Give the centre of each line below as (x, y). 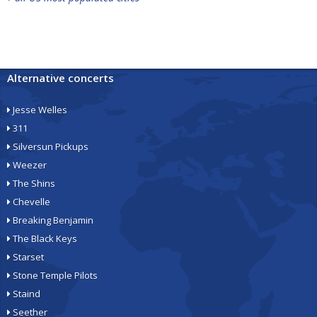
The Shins (33, 183)
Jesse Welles (39, 110)
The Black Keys (44, 238)
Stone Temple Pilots (54, 275)
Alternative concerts (60, 78)
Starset (27, 257)
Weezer (29, 165)
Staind (25, 294)
